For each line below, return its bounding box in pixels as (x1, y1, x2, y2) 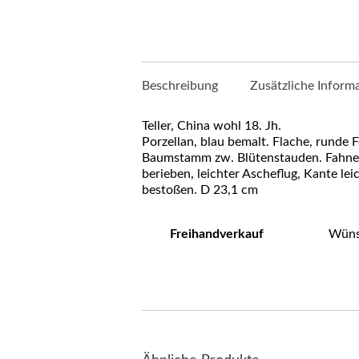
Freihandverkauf (170, 228, 264, 240)
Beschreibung (142, 79, 218, 92)
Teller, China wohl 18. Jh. (142, 119, 281, 132)
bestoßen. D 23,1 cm (142, 184, 258, 196)
